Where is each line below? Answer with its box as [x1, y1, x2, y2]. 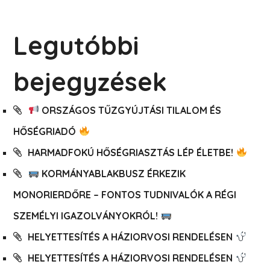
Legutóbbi [13, 29, 139, 61]
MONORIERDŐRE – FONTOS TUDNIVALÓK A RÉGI [13, 188, 237, 201]
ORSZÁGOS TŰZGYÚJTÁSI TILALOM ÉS [39, 104, 221, 116]
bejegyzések [13, 65, 168, 98]
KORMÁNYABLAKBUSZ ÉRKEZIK [39, 167, 186, 180]
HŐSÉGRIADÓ [13, 125, 79, 137]
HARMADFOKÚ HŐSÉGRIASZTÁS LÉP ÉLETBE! [28, 146, 236, 159]
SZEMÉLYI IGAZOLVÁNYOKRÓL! [13, 209, 161, 222]
